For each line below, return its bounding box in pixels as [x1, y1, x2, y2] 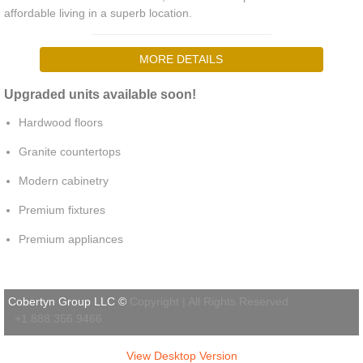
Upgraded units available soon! [4, 88, 196, 101]
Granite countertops [19, 145, 124, 158]
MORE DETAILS [139, 53, 224, 66]
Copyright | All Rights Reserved [126, 295, 301, 308]
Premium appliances [19, 233, 123, 246]
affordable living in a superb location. [4, 6, 192, 19]
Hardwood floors [19, 116, 109, 129]
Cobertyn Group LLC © [8, 295, 126, 308]
